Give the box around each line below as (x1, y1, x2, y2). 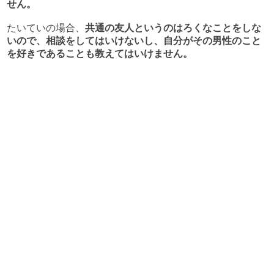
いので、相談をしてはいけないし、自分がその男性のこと (6, 35, 261, 46)
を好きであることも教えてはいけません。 (6, 48, 193, 59)
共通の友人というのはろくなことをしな (84, 23, 261, 33)
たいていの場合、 (6, 23, 85, 33)
